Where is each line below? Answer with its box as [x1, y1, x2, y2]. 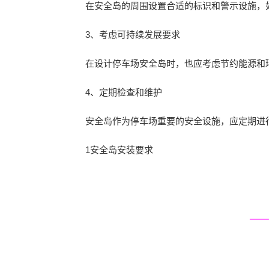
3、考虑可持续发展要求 [85, 29, 180, 40]
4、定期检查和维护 [85, 87, 162, 97]
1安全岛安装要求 [85, 145, 153, 155]
